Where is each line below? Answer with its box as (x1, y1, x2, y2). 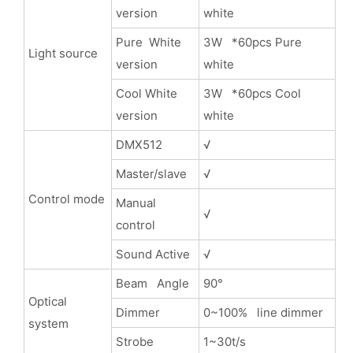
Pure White (115, 34, 181, 50)
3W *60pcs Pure (203, 34, 302, 50)
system (28, 315, 103, 331)
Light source (28, 45, 98, 61)
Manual (115, 195, 156, 210)
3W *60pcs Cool (203, 85, 301, 101)
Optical (28, 293, 67, 309)
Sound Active (115, 246, 190, 262)
